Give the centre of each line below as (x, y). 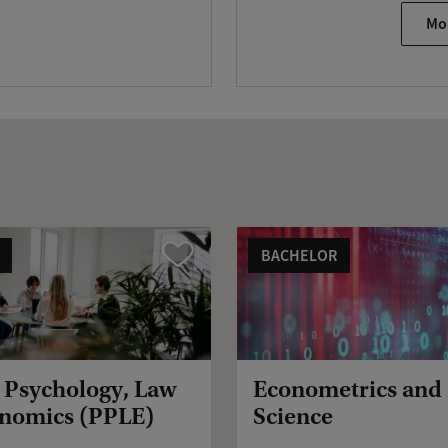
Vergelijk (189, 253)
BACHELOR (299, 255)
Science (293, 417)
